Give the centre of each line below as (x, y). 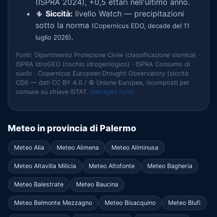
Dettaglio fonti (112, 92)
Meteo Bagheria (170, 166)
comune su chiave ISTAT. (53, 92)
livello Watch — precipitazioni (128, 14)
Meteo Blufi (184, 202)
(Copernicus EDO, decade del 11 (140, 26)
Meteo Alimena (78, 147)
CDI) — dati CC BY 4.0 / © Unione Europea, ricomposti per (103, 83)
